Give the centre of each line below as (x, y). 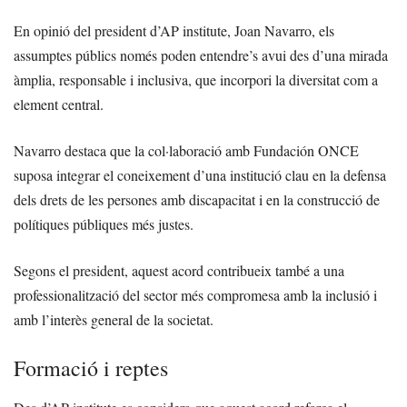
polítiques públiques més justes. (104, 224)
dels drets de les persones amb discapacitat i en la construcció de (197, 200)
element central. (59, 104)
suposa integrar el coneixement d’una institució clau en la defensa (200, 175)
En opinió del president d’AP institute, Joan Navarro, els (174, 31)
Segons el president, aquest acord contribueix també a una (179, 271)
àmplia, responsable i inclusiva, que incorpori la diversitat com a (196, 80)
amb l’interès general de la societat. (114, 320)
